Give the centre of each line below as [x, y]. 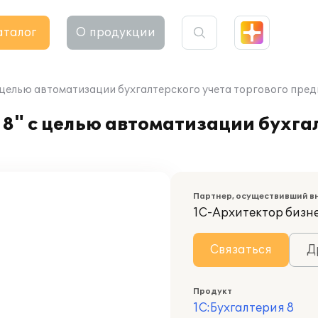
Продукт [213, 291]
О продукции [116, 33]
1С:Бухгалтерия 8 [243, 308]
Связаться [241, 250]
